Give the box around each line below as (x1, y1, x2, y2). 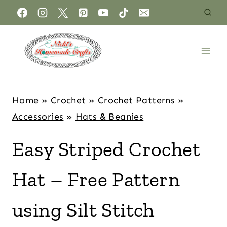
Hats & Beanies (75, 111, 144, 122)
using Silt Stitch (12, 198, 155, 222)
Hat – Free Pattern (12, 167, 180, 192)
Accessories (12, 111, 64, 122)
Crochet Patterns (97, 95, 175, 106)
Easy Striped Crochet (12, 137, 200, 161)
